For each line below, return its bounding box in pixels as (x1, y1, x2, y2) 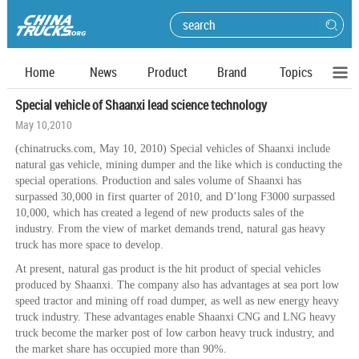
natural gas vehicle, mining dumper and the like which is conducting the (15, 159, 342, 171)
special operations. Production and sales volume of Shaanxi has (15, 175, 301, 187)
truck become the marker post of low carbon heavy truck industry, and (15, 327, 334, 339)
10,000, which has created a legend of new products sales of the (15, 207, 304, 219)
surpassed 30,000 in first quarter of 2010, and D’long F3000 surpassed (15, 191, 335, 203)
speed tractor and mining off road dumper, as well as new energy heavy (15, 295, 339, 307)
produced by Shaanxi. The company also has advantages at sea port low (15, 279, 339, 291)
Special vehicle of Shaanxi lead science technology (15, 96, 267, 114)
